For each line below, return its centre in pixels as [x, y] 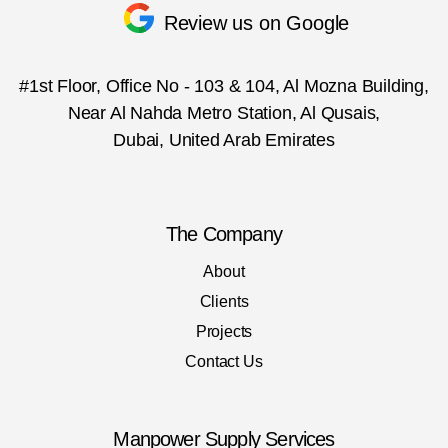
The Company [224, 234]
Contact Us [224, 362]
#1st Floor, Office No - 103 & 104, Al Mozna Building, [224, 86]
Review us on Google [256, 22]
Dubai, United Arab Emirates [224, 140]
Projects [224, 332]
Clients [224, 302]
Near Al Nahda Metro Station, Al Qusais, [224, 113]
